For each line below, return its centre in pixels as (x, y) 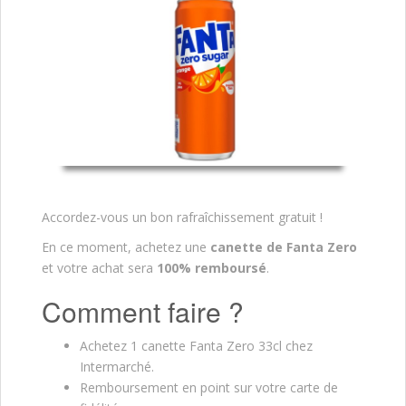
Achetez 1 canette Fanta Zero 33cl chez (196, 346)
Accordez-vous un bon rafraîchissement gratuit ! (182, 217)
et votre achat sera (99, 268)
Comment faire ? (143, 312)
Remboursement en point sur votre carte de (209, 388)
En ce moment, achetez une (126, 247)
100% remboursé (212, 268)
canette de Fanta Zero (284, 247)
